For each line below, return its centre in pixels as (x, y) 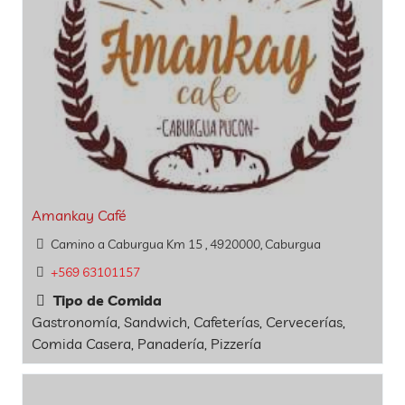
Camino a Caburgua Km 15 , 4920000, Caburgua (185, 244)
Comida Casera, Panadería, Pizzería (146, 344)
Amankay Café (79, 215)
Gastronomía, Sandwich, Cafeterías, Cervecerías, (188, 322)
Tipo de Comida (106, 300)
